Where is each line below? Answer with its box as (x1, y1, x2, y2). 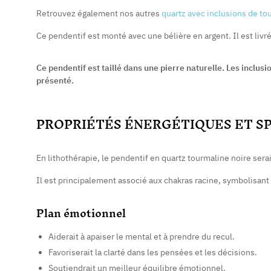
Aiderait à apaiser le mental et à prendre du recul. (48, 231, 235, 242)
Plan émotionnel (36, 201, 126, 226)
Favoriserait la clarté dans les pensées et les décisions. (48, 246, 257, 258)
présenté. (36, 75, 74, 86)
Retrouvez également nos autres (36, 8, 162, 19)
